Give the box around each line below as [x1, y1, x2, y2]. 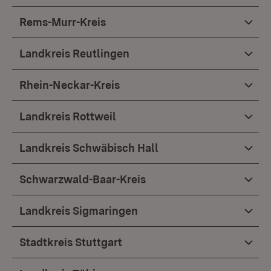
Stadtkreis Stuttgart [19, 236, 122, 249]
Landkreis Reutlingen [19, 47, 129, 60]
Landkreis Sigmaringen [19, 204, 138, 217]
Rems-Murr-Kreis [19, 16, 106, 28]
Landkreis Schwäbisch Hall [19, 142, 158, 154]
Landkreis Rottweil [19, 110, 116, 123]
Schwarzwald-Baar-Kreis [19, 173, 146, 186]
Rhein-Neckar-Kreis [19, 79, 120, 91]
